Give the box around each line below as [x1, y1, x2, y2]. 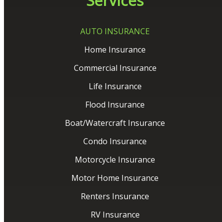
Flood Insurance [85, 99, 145, 111]
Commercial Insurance [73, 62, 157, 74]
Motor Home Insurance [71, 172, 159, 184]
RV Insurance [90, 209, 140, 221]
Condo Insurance [83, 136, 147, 147]
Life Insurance [88, 81, 142, 92]
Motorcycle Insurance [75, 154, 155, 166]
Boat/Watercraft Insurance [65, 117, 165, 129]
